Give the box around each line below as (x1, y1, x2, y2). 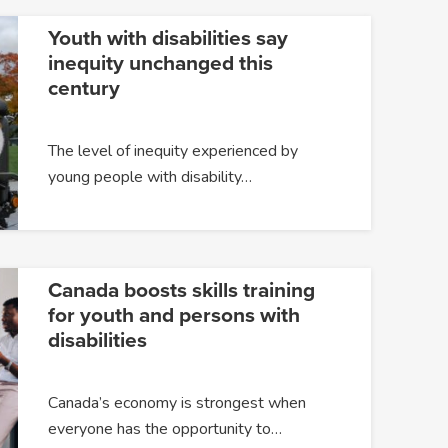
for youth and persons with (47, 303, 300, 329)
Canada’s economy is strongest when (47, 392, 306, 415)
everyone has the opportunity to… (47, 418, 282, 441)
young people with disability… (47, 165, 252, 188)
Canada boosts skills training (47, 278, 315, 304)
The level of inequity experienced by (47, 139, 298, 162)
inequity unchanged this (47, 50, 273, 76)
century (47, 75, 120, 101)
